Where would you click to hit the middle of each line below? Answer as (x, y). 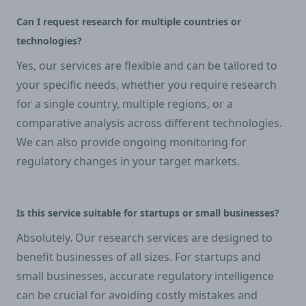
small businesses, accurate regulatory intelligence (145, 276)
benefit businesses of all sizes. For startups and (139, 256)
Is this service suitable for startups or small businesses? (148, 212)
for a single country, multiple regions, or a (125, 103)
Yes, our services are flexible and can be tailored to (147, 65)
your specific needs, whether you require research (147, 84)
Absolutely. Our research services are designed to (144, 237)
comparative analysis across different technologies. (149, 123)
